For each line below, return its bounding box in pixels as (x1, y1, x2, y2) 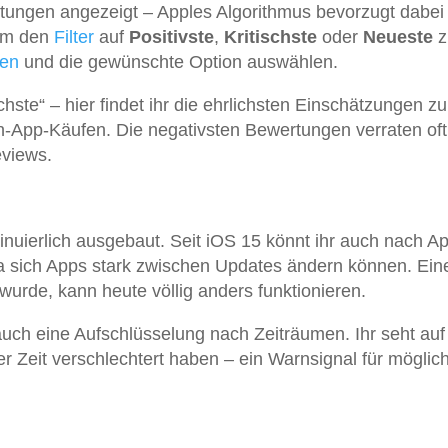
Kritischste (224, 27, 317, 48)
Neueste (363, 27, 433, 48)
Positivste (129, 27, 214, 48)
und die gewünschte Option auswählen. (19, 52, 338, 73)
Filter (54, 27, 94, 48)
